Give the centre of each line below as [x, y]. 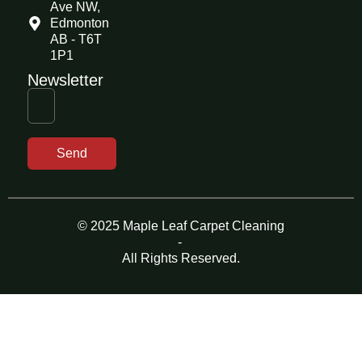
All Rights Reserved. [181, 258]
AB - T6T [76, 39]
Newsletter [65, 80]
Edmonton [79, 23]
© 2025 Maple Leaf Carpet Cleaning [181, 225]
